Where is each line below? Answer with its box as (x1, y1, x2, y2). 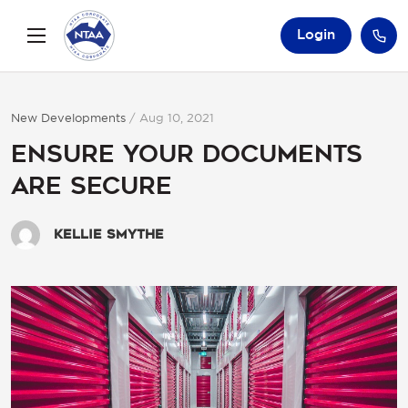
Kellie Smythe (54, 226, 164, 241)
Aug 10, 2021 (139, 111, 214, 124)
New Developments (11, 111, 126, 124)
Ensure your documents (11, 140, 362, 168)
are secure (11, 172, 172, 199)
